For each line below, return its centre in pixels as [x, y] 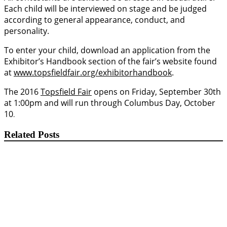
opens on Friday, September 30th [156, 92]
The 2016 [22, 92]
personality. [27, 31]
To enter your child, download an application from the [107, 50]
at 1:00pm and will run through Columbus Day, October [110, 103]
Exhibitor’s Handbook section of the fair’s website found [110, 62]
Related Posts [32, 134]
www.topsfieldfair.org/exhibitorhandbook [93, 73]
